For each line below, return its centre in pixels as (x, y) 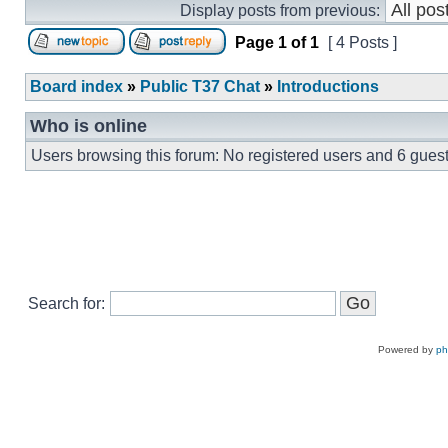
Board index (76, 86)
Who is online (88, 126)
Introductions (328, 86)
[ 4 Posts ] (362, 42)
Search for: (66, 303)
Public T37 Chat (200, 86)
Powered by (407, 349)
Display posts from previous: (280, 10)
